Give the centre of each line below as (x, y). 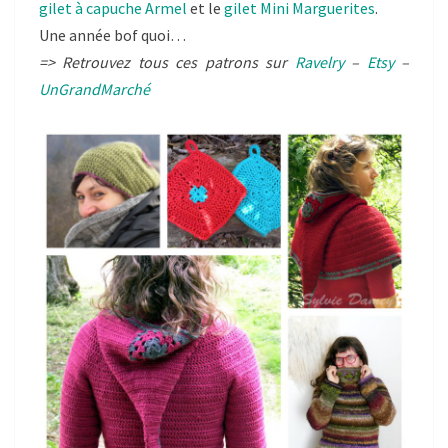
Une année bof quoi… (112, 35)
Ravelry (319, 62)
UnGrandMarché (94, 89)
